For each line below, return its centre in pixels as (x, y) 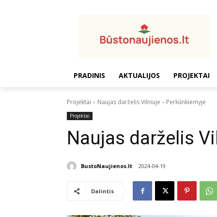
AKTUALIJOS (139, 75)
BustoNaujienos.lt (107, 166)
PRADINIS (89, 75)
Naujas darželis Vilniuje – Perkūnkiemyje (152, 102)
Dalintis (102, 191)
